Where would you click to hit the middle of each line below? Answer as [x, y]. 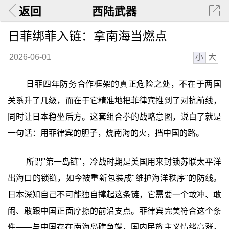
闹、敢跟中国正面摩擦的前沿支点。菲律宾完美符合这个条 [114, 211]
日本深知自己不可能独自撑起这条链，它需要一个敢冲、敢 [114, 194]
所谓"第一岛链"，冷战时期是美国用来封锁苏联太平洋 [124, 162]
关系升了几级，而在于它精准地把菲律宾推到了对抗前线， [114, 101]
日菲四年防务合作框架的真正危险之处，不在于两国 [124, 84]
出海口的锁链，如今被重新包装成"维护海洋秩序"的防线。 [114, 178]
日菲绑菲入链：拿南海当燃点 [87, 36]
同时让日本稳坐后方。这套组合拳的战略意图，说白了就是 [114, 117]
